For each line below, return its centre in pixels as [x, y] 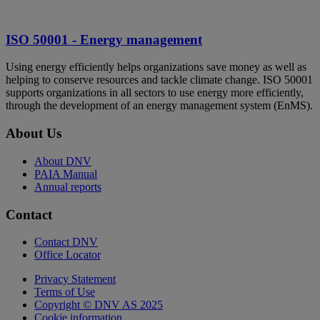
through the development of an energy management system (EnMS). [159, 106]
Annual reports [68, 186]
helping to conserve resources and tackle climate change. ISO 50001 [159, 80]
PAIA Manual [66, 174]
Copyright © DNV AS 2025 [99, 305]
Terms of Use [65, 292]
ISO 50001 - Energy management [104, 39]
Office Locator [67, 255]
